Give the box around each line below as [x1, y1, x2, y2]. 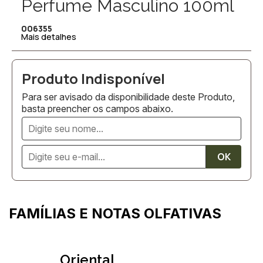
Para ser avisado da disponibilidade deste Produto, [22, 90, 235, 103]
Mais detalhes [21, 31, 76, 42]
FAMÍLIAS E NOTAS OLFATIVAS [9, 204, 221, 222]
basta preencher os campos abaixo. [22, 102, 173, 114]
